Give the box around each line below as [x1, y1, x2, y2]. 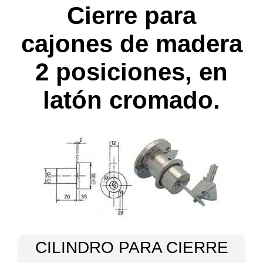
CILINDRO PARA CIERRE [35, 238, 228, 257]
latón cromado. [43, 86, 220, 114]
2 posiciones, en [35, 58, 228, 86]
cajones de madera [21, 29, 242, 58]
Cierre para [67, 1, 196, 29]
